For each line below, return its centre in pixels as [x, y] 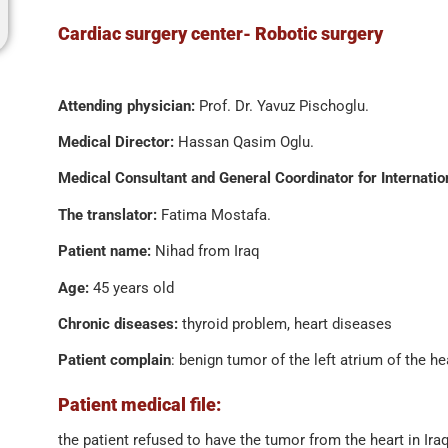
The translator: [107, 214]
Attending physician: [128, 105]
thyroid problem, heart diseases [286, 323]
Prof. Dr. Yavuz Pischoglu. [283, 105]
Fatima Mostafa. [213, 214]
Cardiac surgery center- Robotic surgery [220, 34]
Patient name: [106, 251]
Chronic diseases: [119, 323]
